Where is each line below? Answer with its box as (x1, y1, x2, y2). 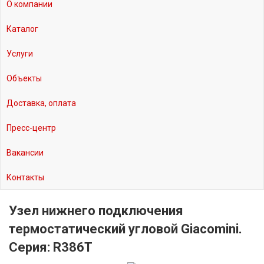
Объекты (6, 74, 42, 84)
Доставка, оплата (6, 98, 76, 108)
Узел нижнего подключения (9, 203, 183, 219)
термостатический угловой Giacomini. (9, 222, 242, 237)
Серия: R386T (9, 240, 93, 255)
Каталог (6, 24, 38, 34)
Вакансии (6, 148, 44, 158)
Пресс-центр (6, 123, 56, 133)
